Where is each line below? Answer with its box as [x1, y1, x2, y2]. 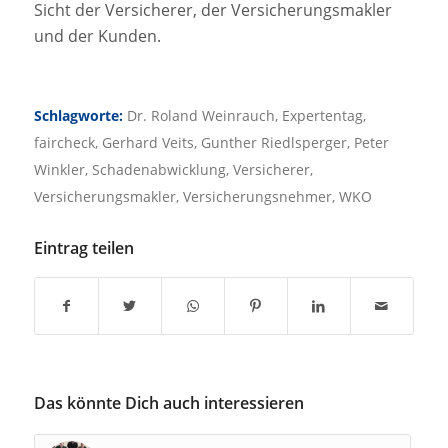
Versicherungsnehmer [182, 186, 332, 206]
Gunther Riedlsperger [200, 132, 347, 152]
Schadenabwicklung [91, 159, 226, 179]
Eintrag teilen [33, 236, 134, 259]
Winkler [33, 159, 85, 179]
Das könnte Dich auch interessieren [33, 391, 304, 414]
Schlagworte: [33, 105, 123, 125]
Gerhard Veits [101, 132, 194, 152]
